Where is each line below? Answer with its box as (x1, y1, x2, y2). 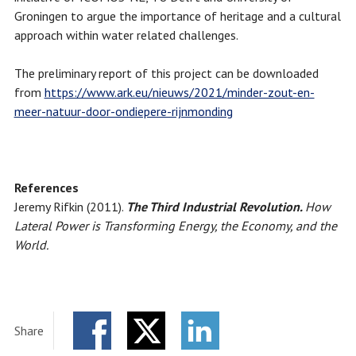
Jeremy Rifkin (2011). (14, 199, 124, 215)
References (14, 180, 79, 196)
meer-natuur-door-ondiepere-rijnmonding (14, 103, 233, 120)
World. (14, 237, 48, 253)
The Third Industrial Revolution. (126, 199, 305, 215)
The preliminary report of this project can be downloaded (14, 65, 319, 82)
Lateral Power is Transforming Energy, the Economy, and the (14, 218, 337, 234)
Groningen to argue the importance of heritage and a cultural (14, 8, 341, 25)
